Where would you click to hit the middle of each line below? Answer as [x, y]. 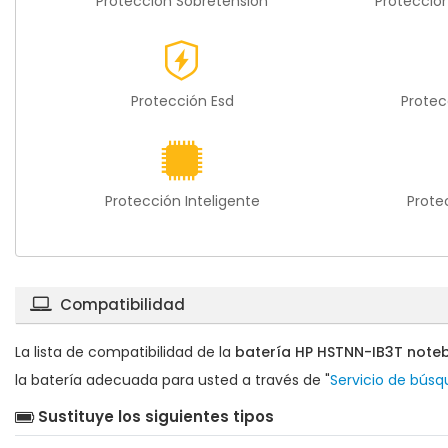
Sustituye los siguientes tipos [156, 416]
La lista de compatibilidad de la [125, 351]
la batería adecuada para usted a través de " [172, 379]
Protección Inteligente [182, 200]
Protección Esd [182, 100]
